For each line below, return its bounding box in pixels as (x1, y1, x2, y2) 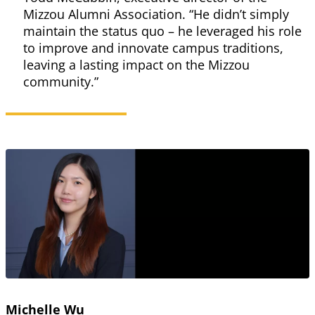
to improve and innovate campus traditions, (23, 39, 283, 57)
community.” (23, 73, 98, 91)
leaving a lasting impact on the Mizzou (23, 56, 250, 74)
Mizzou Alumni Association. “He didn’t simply (23, 6, 289, 23)
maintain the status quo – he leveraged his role (23, 22, 302, 40)
